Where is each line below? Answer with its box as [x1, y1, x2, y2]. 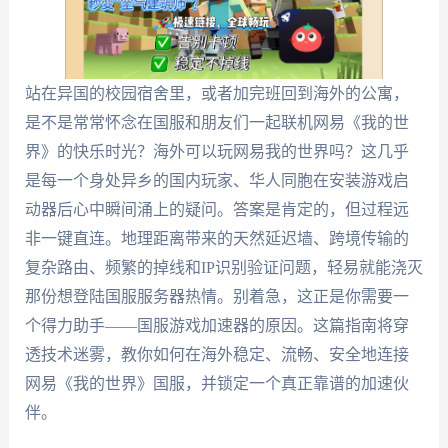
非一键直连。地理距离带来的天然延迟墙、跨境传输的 [24, 230, 409, 247]
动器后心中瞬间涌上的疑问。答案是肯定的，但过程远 [24, 201, 409, 218]
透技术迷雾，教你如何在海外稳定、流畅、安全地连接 [24, 346, 409, 363]
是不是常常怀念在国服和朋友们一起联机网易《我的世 [24, 114, 409, 131]
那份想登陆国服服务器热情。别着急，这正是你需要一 [24, 288, 409, 305]
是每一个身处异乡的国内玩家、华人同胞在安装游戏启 [24, 172, 409, 189]
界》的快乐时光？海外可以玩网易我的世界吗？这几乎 [24, 143, 409, 160]
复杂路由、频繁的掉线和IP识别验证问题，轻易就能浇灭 [24, 259, 423, 276]
